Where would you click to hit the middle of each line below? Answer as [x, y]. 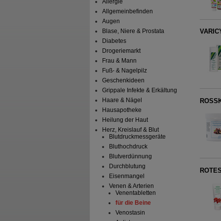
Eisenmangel [127, 176]
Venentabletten [135, 193]
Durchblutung [127, 166]
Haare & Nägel [122, 100]
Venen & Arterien [131, 186]
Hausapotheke [122, 110]
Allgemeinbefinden [128, 12]
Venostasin [130, 213]
